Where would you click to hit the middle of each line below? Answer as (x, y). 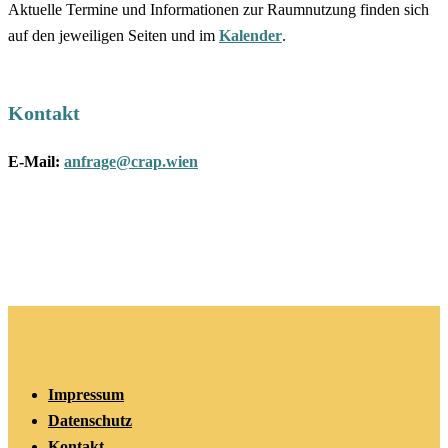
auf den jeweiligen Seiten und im (113, 35)
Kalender (250, 35)
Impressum (86, 394)
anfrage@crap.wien (131, 161)
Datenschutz (90, 420)
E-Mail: (34, 161)
